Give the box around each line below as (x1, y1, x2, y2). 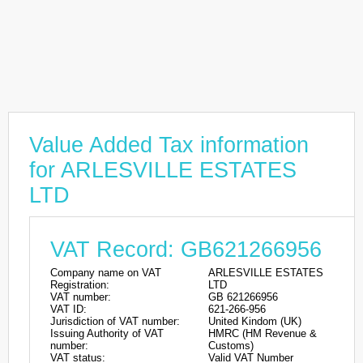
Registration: (50, 279, 109, 291)
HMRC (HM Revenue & (208, 327, 317, 340)
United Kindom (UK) (208, 315, 301, 327)
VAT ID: (50, 303, 87, 315)
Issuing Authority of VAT (50, 327, 164, 340)
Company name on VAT (50, 267, 161, 279)
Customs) (208, 340, 254, 352)
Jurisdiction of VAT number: (50, 315, 180, 327)
